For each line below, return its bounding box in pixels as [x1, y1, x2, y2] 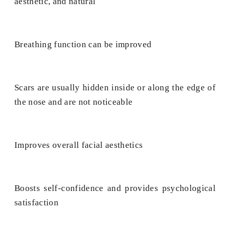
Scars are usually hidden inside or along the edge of [14, 83, 216, 93]
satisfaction [14, 198, 59, 208]
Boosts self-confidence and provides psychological [14, 183, 216, 194]
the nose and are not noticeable [14, 97, 133, 107]
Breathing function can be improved [14, 40, 152, 50]
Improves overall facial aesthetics [14, 140, 143, 150]
